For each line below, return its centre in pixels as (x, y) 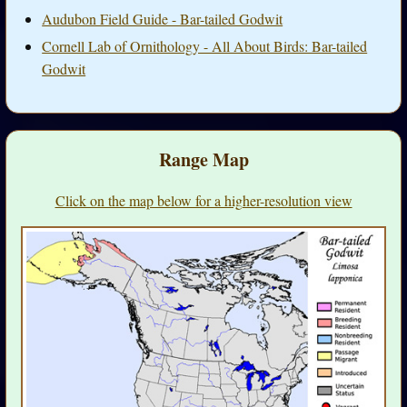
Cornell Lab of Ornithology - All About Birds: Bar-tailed (205, 46)
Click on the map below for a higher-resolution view (203, 201)
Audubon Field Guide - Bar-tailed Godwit (163, 18)
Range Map (203, 160)
